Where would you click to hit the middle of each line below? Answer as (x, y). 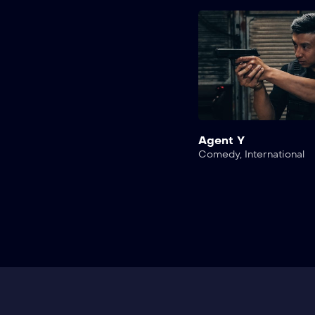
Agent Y (221, 141)
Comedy (219, 155)
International (274, 155)
